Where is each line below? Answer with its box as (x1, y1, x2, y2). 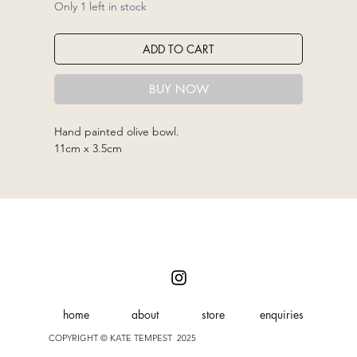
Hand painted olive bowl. (54, 124, 180, 139)
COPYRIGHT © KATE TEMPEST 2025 (48, 331, 196, 343)
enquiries (260, 307, 304, 323)
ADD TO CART (143, 41, 214, 57)
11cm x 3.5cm (54, 141, 123, 156)
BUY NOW (148, 81, 209, 97)
